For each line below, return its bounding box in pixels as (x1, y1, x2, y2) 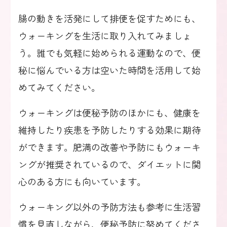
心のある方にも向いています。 (18, 175, 146, 188)
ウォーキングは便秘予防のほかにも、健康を (18, 106, 201, 120)
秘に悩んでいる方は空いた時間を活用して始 (18, 63, 201, 77)
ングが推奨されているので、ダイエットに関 (18, 158, 201, 171)
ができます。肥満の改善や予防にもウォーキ (18, 140, 201, 154)
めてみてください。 (18, 81, 100, 94)
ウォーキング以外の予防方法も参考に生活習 (18, 200, 201, 214)
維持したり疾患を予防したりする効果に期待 (18, 123, 201, 137)
